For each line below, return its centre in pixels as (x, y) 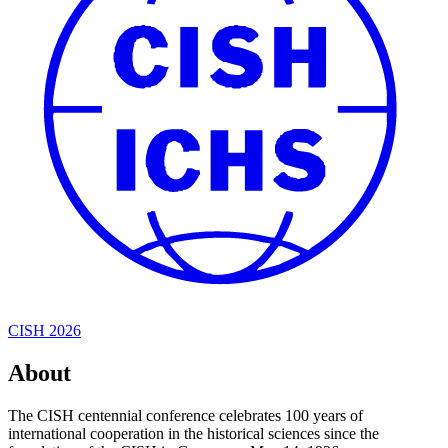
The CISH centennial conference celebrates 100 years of (185, 416)
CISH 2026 (44, 331)
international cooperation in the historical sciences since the (193, 434)
